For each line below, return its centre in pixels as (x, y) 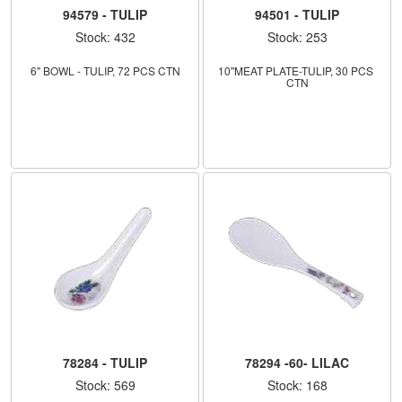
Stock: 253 (297, 36)
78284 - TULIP (105, 362)
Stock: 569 (105, 385)
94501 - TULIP (297, 14)
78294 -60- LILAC (297, 362)
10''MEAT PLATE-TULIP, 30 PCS (296, 70)
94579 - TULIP (105, 14)
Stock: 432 (105, 36)
